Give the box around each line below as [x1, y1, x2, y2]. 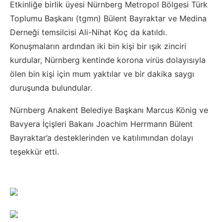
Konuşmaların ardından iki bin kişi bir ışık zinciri [10, 41, 186, 52]
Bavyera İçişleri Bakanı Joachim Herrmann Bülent [10, 119, 193, 129]
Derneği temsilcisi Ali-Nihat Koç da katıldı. [10, 27, 167, 38]
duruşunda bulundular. [10, 83, 92, 93]
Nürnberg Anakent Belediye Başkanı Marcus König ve [10, 105, 208, 115]
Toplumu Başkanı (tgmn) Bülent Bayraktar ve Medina [10, 13, 207, 24]
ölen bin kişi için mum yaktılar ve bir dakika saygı [10, 69, 194, 79]
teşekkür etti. [10, 147, 59, 157]
